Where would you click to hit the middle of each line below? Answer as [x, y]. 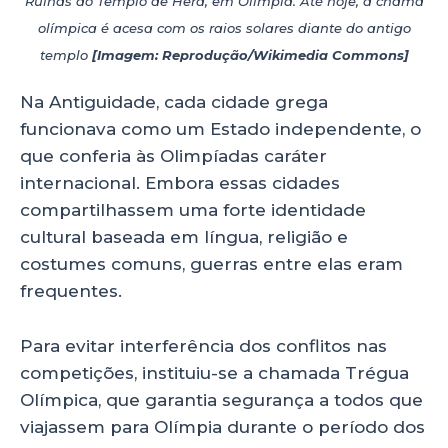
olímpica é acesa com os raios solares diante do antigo [224, 27]
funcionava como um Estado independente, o [220, 129]
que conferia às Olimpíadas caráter [173, 156]
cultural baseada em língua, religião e [184, 237]
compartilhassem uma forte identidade [193, 210]
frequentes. [71, 291]
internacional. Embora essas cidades [180, 183]
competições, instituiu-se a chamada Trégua [214, 372]
